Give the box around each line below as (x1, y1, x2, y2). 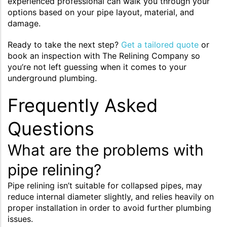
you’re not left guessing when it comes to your (8, 61, 186, 72)
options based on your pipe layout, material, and (8, 7, 194, 17)
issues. (8, 213, 33, 224)
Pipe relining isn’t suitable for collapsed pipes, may (8, 180, 202, 191)
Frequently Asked (8, 94, 158, 117)
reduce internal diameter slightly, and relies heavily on (8, 191, 214, 202)
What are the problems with (8, 140, 204, 159)
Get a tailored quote (119, 39, 199, 50)
